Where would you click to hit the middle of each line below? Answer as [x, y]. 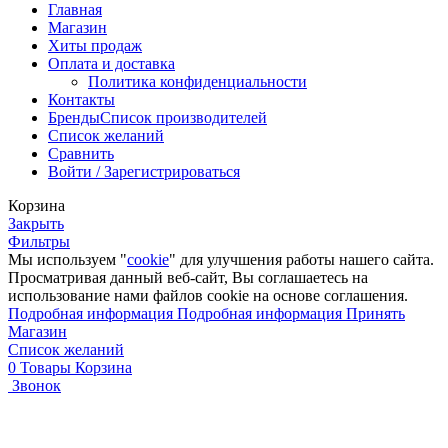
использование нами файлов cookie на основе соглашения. [208, 295]
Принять [375, 313]
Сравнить [81, 153]
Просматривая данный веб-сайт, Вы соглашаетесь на [188, 277]
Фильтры [39, 241]
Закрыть [36, 223]
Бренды [74, 117]
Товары [45, 367]
